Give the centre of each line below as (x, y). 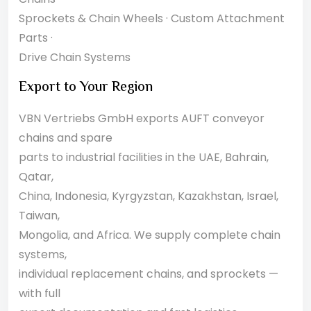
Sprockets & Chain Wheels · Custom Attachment (152, 18)
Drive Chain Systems (75, 57)
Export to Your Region (86, 88)
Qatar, (36, 177)
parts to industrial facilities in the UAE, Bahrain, (144, 157)
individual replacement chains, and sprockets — (149, 274)
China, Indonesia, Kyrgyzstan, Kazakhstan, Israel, (149, 196)
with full (40, 293)
